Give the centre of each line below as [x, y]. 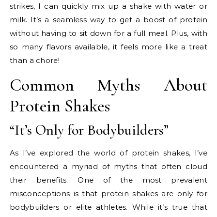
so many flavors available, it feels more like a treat [108, 46]
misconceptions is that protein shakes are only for [108, 193]
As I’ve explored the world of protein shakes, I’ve [108, 153]
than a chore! [35, 60]
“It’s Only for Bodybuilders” [89, 130]
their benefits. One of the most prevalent [108, 180]
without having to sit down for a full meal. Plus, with [108, 33]
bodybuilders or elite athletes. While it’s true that [108, 207]
